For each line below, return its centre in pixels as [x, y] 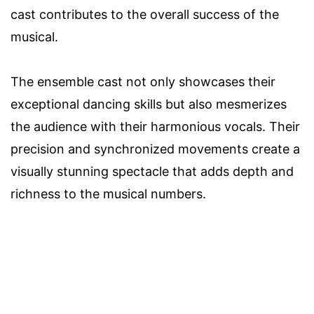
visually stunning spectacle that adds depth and [152, 171]
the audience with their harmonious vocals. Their [155, 126]
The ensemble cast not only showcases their [143, 81]
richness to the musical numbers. [108, 193]
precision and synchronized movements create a [155, 149]
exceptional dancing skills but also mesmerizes [149, 104]
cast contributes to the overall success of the [145, 14]
